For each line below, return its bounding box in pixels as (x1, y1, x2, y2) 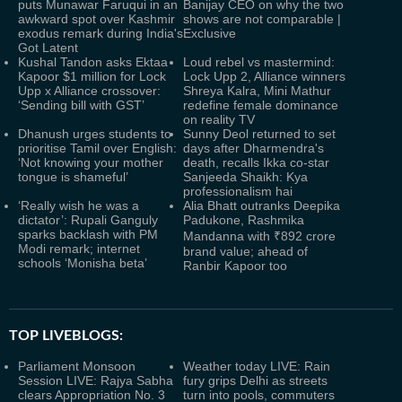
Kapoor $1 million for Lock (18, 69, 166, 83)
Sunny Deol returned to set (183, 127, 336, 141)
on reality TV (183, 112, 255, 127)
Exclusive (183, 26, 236, 40)
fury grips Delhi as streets (183, 373, 328, 388)
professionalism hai (183, 184, 293, 198)
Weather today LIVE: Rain (183, 359, 330, 373)
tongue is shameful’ (18, 170, 128, 184)
